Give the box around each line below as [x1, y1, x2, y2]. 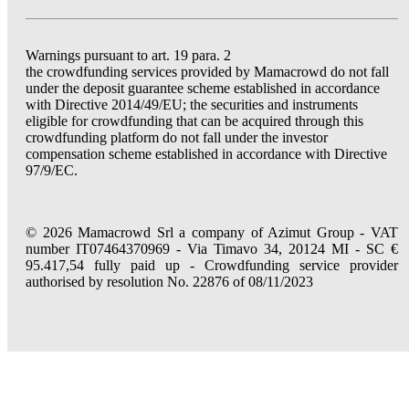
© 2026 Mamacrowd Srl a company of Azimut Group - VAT [26, 225, 398, 240]
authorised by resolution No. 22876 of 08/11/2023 [26, 274, 313, 289]
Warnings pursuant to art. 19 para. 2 [26, 47, 231, 63]
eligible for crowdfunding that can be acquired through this [26, 113, 363, 129]
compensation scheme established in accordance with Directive [26, 146, 387, 162]
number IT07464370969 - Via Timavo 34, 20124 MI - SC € [26, 241, 398, 257]
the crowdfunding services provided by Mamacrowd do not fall [26, 64, 389, 79]
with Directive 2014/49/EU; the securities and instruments [26, 97, 358, 112]
